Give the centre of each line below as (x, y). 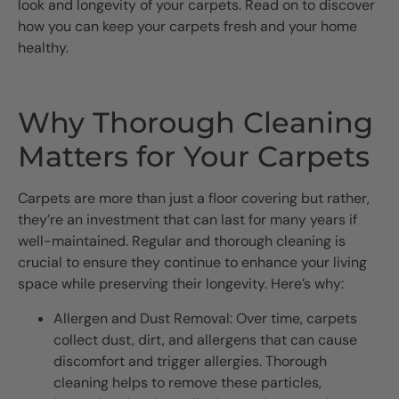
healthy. (43, 48)
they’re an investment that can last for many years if (187, 220)
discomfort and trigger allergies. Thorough (190, 361)
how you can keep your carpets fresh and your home (187, 27)
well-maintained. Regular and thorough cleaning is (182, 241)
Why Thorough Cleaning (195, 123)
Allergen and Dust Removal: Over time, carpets (205, 318)
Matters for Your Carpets (194, 157)
